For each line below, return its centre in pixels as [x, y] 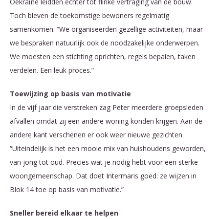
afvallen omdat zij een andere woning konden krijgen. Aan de [106, 121]
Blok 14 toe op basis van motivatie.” [67, 190]
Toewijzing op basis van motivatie [70, 94]
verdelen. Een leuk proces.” [52, 70]
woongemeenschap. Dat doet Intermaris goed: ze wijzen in [103, 176]
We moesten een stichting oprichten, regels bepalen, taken [103, 57]
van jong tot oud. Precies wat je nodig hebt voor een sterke [104, 162]
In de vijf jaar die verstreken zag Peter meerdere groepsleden [107, 108]
